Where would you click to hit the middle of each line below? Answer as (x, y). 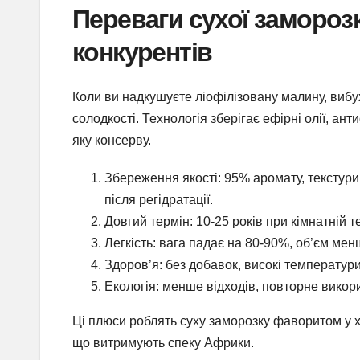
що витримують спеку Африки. (163, 342)
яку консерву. (112, 140)
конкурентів (142, 51)
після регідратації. (159, 199)
